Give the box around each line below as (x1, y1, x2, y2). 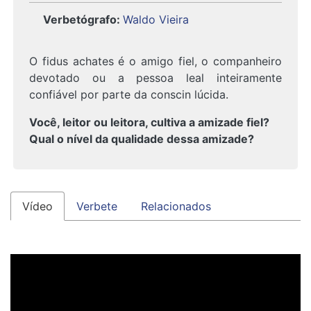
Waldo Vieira (123, 12, 189, 26)
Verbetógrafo (43, 12, 117, 26)
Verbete (76, 199, 117, 213)
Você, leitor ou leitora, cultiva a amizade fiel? (29, 115, 269, 129)
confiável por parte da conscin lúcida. (29, 87, 228, 101)
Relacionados (141, 199, 211, 213)
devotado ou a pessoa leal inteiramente (29, 71, 282, 85)
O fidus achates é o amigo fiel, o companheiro (29, 54, 282, 68)
